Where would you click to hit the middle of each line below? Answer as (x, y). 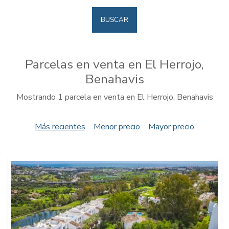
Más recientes (60, 127)
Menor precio (117, 127)
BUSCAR (114, 20)
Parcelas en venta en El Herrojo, (114, 64)
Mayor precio (171, 127)
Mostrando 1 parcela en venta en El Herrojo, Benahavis (114, 97)
